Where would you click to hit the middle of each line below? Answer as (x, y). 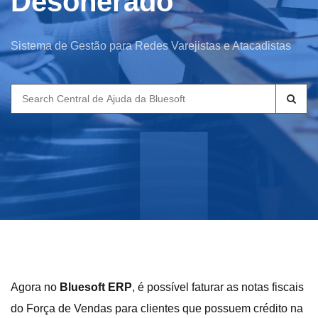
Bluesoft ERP (96, 287)
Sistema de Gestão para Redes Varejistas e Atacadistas (151, 46)
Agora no (35, 287)
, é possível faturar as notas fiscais (218, 287)
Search (29, 93)
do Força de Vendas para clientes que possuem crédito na (157, 308)
